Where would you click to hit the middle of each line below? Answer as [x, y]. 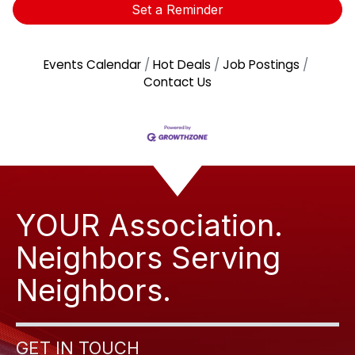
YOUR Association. [149, 225]
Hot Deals [182, 65]
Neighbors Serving [148, 258]
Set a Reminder [177, 10]
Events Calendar [92, 65]
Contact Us [177, 82]
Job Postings [261, 65]
